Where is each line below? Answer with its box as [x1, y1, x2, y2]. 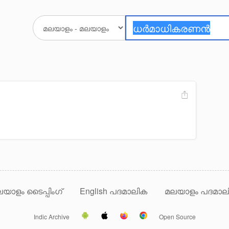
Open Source [158, 212, 196, 221]
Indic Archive [33, 212, 70, 221]
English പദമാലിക [80, 185, 149, 197]
